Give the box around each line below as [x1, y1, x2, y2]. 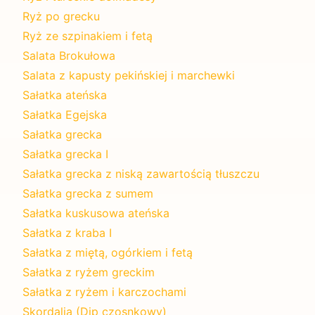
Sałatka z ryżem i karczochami [22, 284, 186, 299]
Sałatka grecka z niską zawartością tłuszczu [22, 166, 259, 181]
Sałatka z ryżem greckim [22, 264, 155, 279]
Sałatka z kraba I [22, 225, 112, 240]
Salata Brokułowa [22, 48, 115, 63]
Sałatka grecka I [22, 146, 108, 161]
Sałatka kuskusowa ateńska [22, 205, 169, 220]
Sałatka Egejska [22, 107, 107, 122]
